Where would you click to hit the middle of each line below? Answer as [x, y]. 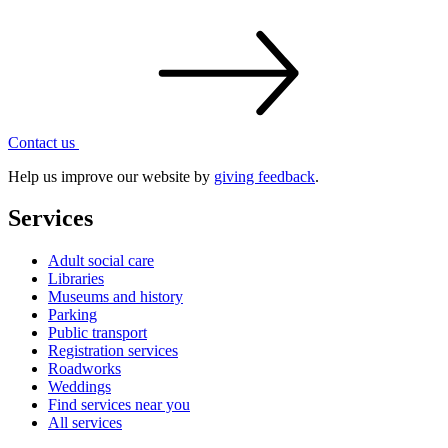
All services [85, 423]
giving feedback [264, 176]
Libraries [76, 279]
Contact [34, 142]
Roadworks [84, 369]
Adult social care [101, 261]
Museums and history [115, 297]
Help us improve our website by [111, 176]
